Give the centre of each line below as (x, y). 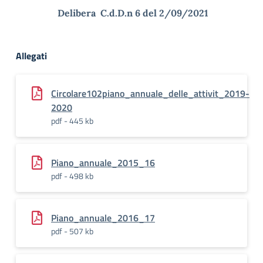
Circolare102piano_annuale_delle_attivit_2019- (150, 93)
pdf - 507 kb (72, 231)
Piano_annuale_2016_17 (103, 218)
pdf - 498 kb (72, 176)
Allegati (31, 56)
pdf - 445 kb (72, 121)
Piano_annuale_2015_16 (103, 163)
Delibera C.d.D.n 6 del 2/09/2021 (133, 13)
